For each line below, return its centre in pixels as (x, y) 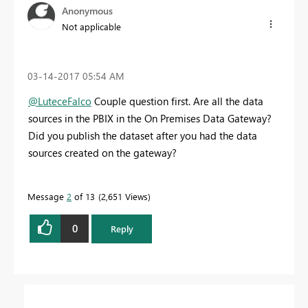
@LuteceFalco (60, 101)
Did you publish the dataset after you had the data (143, 135)
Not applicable (91, 27)
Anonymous (87, 11)
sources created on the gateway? (102, 152)
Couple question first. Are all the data (177, 101)
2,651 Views (124, 196)
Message (47, 196)
